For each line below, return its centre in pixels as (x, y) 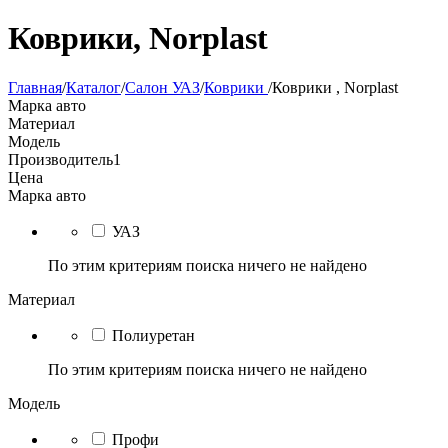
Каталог (93, 87)
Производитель (60, 159)
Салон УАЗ (162, 87)
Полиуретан (153, 335)
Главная (35, 87)
